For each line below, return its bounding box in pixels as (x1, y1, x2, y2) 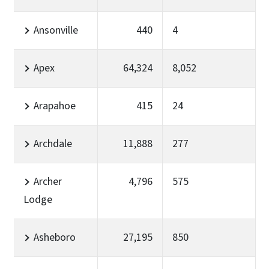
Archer (34, 174, 62, 189)
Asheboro (34, 229, 76, 245)
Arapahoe (34, 98, 76, 113)
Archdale (34, 136, 72, 151)
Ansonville (34, 22, 78, 38)
